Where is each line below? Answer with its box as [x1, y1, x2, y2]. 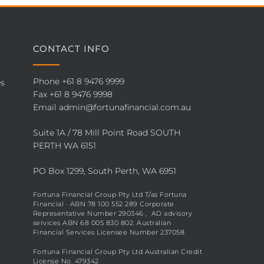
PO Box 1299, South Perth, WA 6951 [32, 166, 176, 176]
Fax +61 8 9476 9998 [32, 89, 113, 100]
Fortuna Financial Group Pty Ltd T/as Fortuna [32, 190, 187, 199]
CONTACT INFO [32, 43, 110, 54]
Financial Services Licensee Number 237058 [32, 228, 185, 236]
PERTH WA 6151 [32, 140, 96, 151]
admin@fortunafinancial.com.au [58, 102, 191, 113]
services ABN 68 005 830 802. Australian [32, 219, 171, 227]
